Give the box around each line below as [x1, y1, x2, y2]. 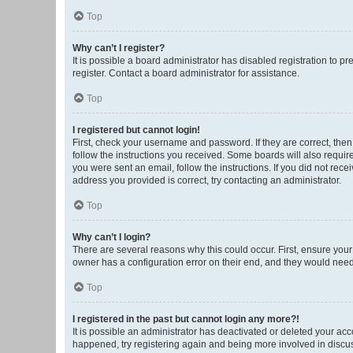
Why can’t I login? [72, 232, 150, 243]
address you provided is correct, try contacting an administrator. [72, 175, 341, 186]
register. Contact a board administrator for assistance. [72, 68, 299, 79]
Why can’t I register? [72, 43, 165, 54]
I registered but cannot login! [72, 124, 200, 136]
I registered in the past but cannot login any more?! [72, 314, 299, 325]
